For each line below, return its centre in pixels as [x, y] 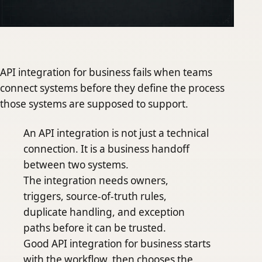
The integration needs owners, [96, 181]
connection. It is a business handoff [106, 149]
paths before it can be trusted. [95, 228]
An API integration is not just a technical [116, 133]
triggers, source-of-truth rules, [95, 196]
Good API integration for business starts [117, 244]
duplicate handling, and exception [104, 212]
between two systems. [76, 165]
